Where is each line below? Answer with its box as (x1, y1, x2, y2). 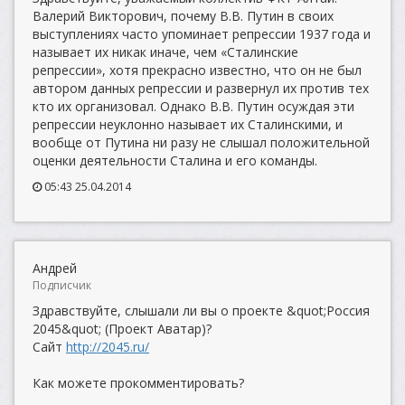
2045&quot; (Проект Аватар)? (33, 320, 212, 337)
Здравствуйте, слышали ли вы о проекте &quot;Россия (33, 302, 370, 319)
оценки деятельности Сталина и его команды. (33, 152, 317, 169)
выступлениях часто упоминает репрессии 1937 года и (33, 25, 371, 42)
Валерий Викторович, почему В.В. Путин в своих (33, 7, 334, 24)
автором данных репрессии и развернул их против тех (33, 80, 369, 97)
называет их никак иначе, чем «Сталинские (33, 43, 298, 61)
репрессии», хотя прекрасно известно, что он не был (33, 61, 362, 79)
